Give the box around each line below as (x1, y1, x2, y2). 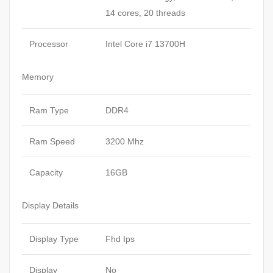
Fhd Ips (105, 233, 135, 244)
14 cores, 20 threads (105, 7, 185, 18)
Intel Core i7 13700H (105, 38, 185, 49)
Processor (29, 38, 68, 49)
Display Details (22, 200, 79, 210)
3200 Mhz (105, 136, 144, 146)
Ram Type (29, 105, 69, 115)
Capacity (29, 167, 63, 177)
